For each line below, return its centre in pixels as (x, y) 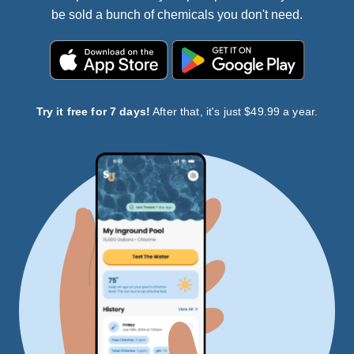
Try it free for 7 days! (93, 111)
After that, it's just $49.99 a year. (234, 111)
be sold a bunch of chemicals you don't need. (177, 14)
